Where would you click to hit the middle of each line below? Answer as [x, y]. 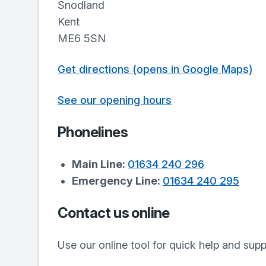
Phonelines [93, 132]
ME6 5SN [82, 38]
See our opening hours [115, 100]
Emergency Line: [117, 181]
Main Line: [100, 164]
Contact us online [114, 213]
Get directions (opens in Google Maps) [155, 69]
